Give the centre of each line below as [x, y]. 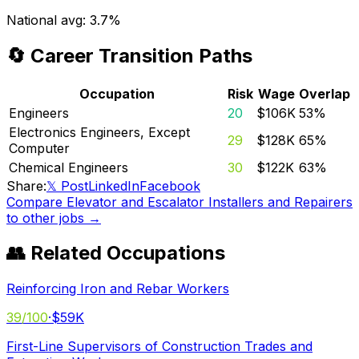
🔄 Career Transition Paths [129, 55]
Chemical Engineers [69, 167]
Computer [39, 148]
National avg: [48, 20]
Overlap [325, 93]
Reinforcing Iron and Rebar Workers [118, 289]
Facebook [170, 186]
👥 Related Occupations [116, 253]
